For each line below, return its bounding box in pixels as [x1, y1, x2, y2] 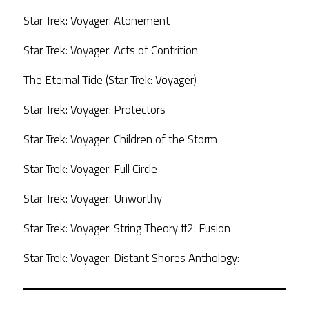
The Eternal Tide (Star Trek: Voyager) [23, 70, 197, 89]
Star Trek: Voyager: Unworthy [23, 189, 162, 208]
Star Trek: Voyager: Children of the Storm [23, 130, 217, 148]
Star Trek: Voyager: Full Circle [23, 159, 157, 178]
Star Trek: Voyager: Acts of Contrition [23, 41, 198, 59]
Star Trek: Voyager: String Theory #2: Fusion [23, 219, 230, 237]
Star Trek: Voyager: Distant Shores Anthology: [23, 248, 239, 267]
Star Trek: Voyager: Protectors [23, 100, 166, 119]
